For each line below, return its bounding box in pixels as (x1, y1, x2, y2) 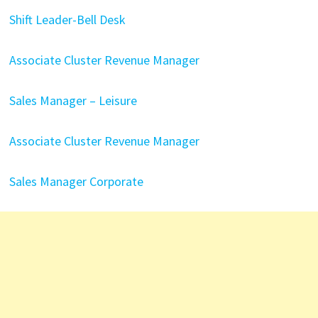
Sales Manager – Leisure (9, 92, 137, 109)
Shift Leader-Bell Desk (9, 11, 126, 28)
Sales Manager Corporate (9, 172, 143, 190)
